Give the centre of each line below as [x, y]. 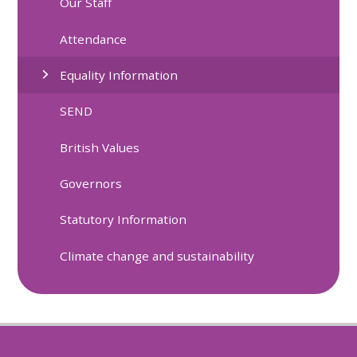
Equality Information [119, 75]
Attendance [94, 39]
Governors [91, 183]
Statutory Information [124, 220]
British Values [100, 147]
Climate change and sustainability [157, 255]
